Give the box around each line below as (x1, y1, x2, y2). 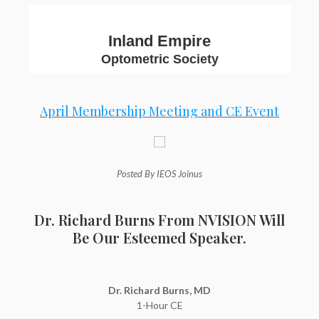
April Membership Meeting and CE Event (40, 103, 279, 120)
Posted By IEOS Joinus (117, 168, 202, 179)
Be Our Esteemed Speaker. (73, 228, 246, 247)
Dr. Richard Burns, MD (108, 284, 211, 296)
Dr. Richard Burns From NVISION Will (34, 210, 285, 229)
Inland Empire (108, 32, 211, 50)
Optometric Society (100, 52, 219, 66)
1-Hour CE (136, 299, 183, 311)
